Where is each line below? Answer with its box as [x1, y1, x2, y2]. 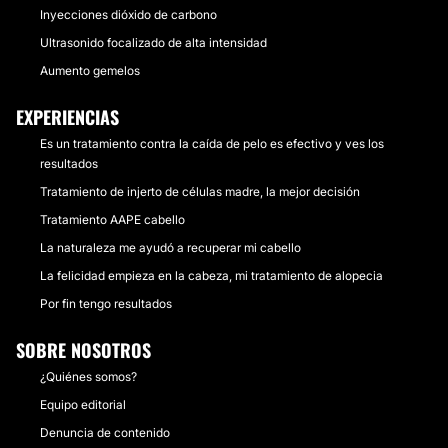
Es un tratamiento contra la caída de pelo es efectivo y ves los [40, 136, 384, 151]
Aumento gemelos [40, 63, 140, 78]
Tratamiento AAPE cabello [40, 212, 185, 227]
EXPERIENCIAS [16, 104, 119, 130]
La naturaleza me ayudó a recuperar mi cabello [40, 240, 301, 255]
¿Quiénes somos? [40, 369, 137, 384]
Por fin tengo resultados [40, 296, 172, 311]
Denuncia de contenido [40, 425, 170, 440]
